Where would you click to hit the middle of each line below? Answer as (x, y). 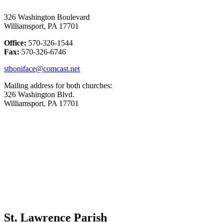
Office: (15, 43)
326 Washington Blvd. (39, 94)
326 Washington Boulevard (47, 17)
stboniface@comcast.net (42, 68)
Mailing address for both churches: (59, 85)
